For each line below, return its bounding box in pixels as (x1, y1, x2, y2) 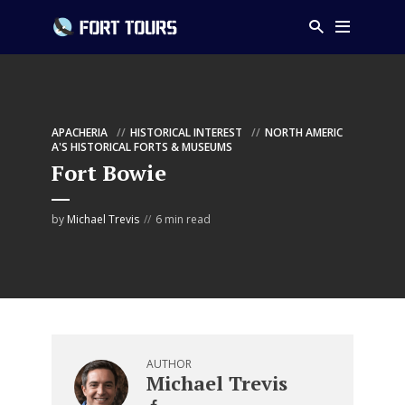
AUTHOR (146, 356, 192, 372)
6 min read (155, 212, 211, 227)
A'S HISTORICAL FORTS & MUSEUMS (52, 139, 232, 155)
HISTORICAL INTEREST (130, 125, 242, 140)
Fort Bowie (52, 158, 166, 187)
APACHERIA (52, 125, 108, 140)
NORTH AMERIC (265, 125, 343, 140)
